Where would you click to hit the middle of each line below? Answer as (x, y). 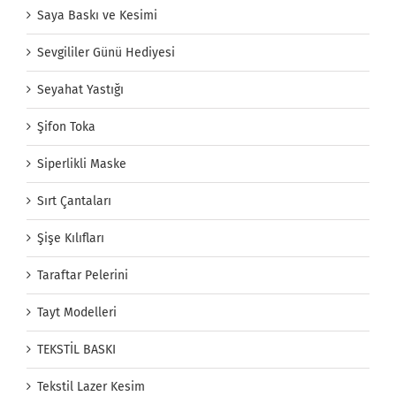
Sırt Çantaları (74, 202)
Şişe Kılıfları (71, 239)
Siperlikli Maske (82, 164)
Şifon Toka (66, 127)
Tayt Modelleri (77, 313)
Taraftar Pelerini (83, 276)
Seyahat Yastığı (80, 90)
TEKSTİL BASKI (76, 350)
